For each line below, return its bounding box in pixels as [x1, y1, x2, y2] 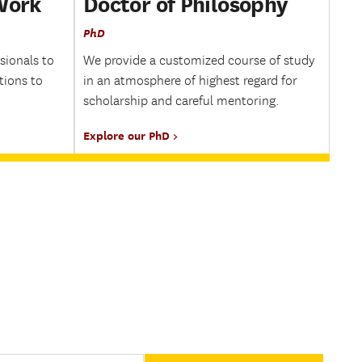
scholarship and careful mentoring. [83, 93, 279, 109]
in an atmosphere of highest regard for [83, 73, 297, 89]
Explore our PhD [83, 128, 170, 142]
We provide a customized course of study [83, 53, 315, 69]
